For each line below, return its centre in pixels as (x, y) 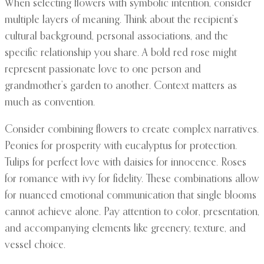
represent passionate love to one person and (103, 70)
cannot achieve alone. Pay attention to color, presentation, (132, 212)
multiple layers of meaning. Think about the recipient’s (121, 20)
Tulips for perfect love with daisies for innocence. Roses (126, 163)
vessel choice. (35, 245)
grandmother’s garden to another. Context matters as (121, 86)
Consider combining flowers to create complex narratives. (132, 130)
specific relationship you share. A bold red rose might (121, 53)
